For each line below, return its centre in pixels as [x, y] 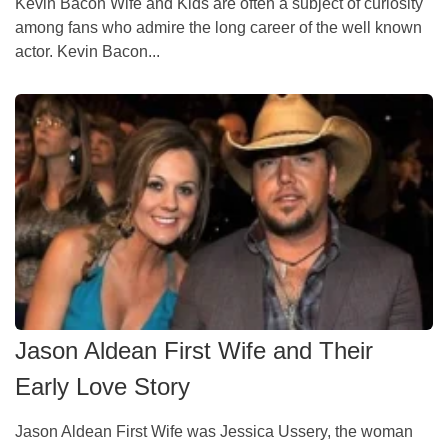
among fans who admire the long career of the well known [218, 27]
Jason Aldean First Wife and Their [194, 351]
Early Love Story [102, 387]
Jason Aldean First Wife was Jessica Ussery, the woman [214, 432]
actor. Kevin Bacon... [87, 51]
